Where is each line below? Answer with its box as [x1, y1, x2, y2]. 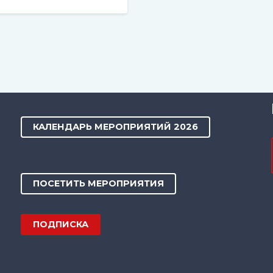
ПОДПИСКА [33, 218, 89, 230]
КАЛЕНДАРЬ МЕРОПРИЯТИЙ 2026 [33, 121, 199, 132]
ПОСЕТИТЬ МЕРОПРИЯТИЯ [33, 177, 165, 189]
